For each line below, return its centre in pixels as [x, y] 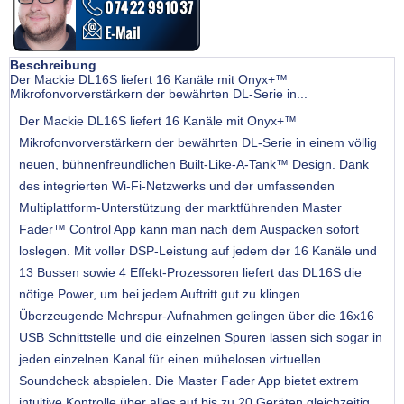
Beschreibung [53, 65]
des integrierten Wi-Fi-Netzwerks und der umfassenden [177, 186]
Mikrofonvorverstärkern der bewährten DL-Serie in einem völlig [198, 143]
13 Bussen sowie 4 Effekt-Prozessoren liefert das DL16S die [190, 273]
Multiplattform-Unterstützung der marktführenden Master [180, 208]
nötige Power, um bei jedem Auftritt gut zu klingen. [161, 294]
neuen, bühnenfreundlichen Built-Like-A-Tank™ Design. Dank [194, 165]
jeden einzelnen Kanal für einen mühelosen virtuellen [170, 359]
